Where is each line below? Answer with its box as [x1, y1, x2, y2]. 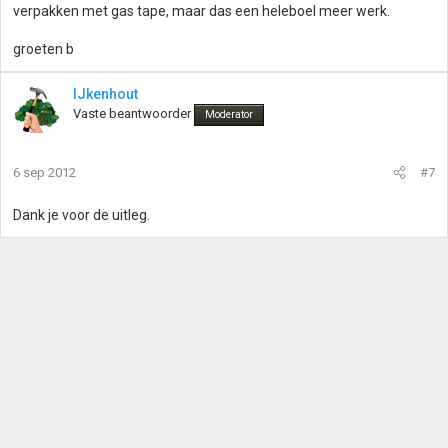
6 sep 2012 [13, 165, 76, 180]
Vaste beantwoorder [73, 106, 191, 121]
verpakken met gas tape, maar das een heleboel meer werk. [13, 3, 390, 19]
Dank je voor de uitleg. [13, 207, 150, 223]
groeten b [13, 41, 74, 57]
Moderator [205, 108, 253, 121]
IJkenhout [73, 86, 138, 102]
